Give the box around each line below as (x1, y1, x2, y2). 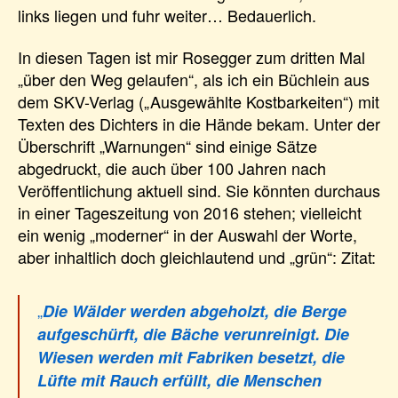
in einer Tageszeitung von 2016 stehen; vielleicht (18, 201, 362, 225)
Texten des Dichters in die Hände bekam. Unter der (18, 112, 380, 136)
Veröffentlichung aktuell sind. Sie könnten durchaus (18, 179, 380, 203)
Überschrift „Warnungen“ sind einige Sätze (18, 134, 317, 158)
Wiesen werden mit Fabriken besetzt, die (37, 346, 345, 370)
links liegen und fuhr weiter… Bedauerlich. (18, 3, 316, 27)
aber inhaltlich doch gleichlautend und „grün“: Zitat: (18, 245, 376, 269)
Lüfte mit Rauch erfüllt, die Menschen (37, 369, 322, 393)
